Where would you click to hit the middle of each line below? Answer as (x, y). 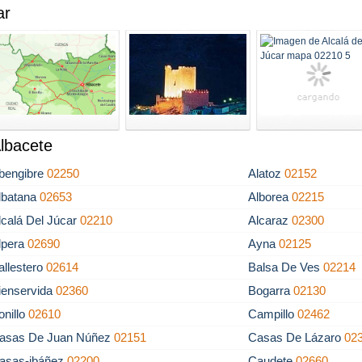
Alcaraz (270, 220)
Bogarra (271, 290)
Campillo (273, 314)
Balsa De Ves (286, 267)
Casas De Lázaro (297, 337)
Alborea (270, 197)
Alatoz (267, 173)
